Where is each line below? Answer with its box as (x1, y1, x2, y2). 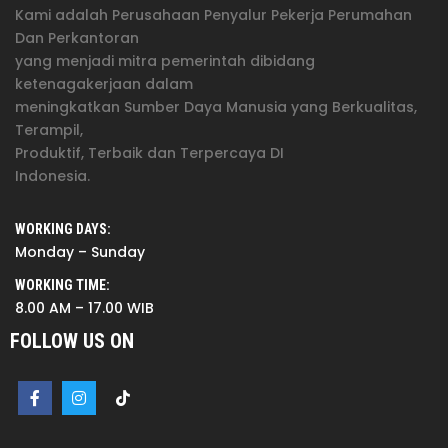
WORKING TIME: (15, 276, 110, 293)
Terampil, (15, 119, 87, 140)
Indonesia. (15, 165, 90, 186)
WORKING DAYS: (15, 220, 111, 237)
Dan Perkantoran (15, 27, 143, 48)
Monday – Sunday (15, 241, 145, 262)
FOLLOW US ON (10, 328, 134, 353)
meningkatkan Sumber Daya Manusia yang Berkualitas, (15, 96, 417, 117)
